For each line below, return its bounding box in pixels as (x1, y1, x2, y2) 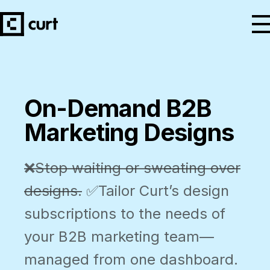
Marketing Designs (24, 118, 234, 147)
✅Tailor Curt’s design (82, 182, 229, 199)
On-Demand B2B (24, 93, 212, 123)
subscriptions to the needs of (24, 205, 225, 222)
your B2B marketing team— (24, 228, 214, 245)
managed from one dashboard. (24, 251, 238, 268)
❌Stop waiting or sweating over (24, 159, 240, 177)
